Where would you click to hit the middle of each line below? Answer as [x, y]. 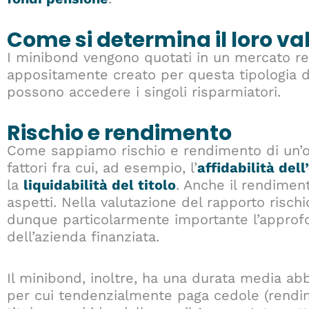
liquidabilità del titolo [100, 185]
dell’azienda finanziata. [83, 237]
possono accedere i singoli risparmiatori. [144, 92]
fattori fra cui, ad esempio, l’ [102, 168]
